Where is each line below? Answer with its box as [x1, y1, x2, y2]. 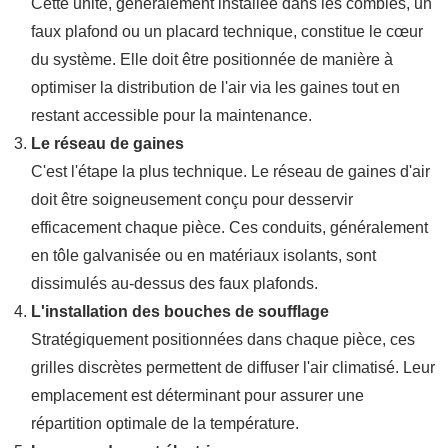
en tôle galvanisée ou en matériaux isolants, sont [31, 247, 376, 264]
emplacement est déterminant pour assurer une [31, 387, 364, 404]
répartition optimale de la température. [31, 415, 299, 432]
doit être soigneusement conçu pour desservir [31, 191, 353, 208]
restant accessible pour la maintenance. [31, 107, 312, 124]
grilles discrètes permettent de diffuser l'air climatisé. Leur [31, 359, 435, 376]
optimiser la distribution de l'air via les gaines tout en [31, 79, 400, 96]
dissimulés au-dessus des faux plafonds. [31, 275, 318, 292]
